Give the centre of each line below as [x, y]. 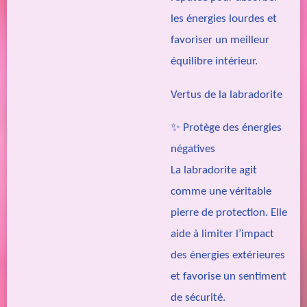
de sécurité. [198, 297]
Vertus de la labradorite [226, 95]
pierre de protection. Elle [229, 212]
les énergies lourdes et [224, 19]
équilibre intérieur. [214, 62]
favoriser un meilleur [220, 40]
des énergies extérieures [228, 255]
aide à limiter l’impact [222, 234]
